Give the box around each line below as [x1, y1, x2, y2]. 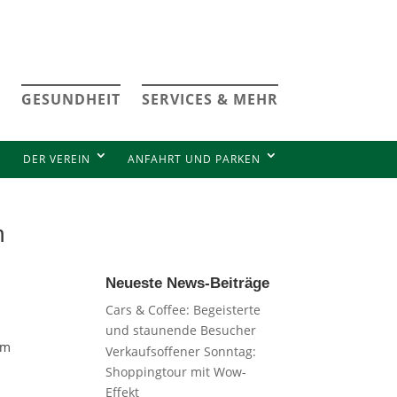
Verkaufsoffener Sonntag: [105, 343, 257, 361]
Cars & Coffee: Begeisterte [105, 301, 261, 318]
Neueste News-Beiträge [105, 275, 270, 292]
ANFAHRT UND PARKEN [127, 152, 261, 167]
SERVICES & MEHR [141, 90, 278, 109]
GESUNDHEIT [20, 90, 121, 109]
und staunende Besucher [105, 322, 257, 339]
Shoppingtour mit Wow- [105, 363, 247, 381]
